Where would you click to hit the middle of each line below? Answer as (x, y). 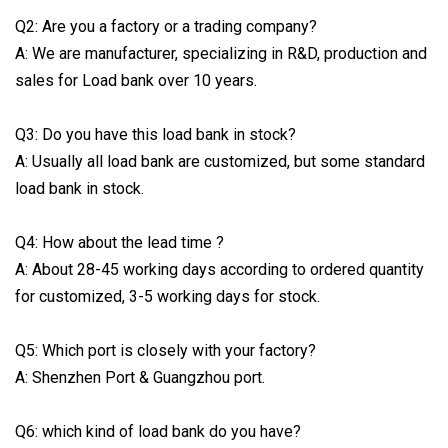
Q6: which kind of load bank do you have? (158, 431)
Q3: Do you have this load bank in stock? (155, 134)
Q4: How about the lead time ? (119, 242)
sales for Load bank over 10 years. (136, 80)
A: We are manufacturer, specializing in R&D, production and (221, 53)
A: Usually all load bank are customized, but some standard (220, 161)
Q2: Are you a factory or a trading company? (166, 26)
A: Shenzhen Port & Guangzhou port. (140, 377)
